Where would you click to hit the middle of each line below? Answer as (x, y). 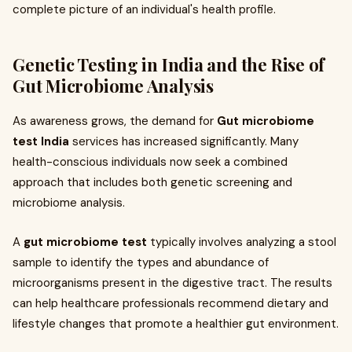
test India (41, 141)
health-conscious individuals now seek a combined (150, 162)
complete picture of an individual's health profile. (144, 9)
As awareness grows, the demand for (115, 121)
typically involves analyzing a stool (242, 242)
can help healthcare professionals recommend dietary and (170, 303)
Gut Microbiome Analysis (113, 86)
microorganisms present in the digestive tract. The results (172, 283)
